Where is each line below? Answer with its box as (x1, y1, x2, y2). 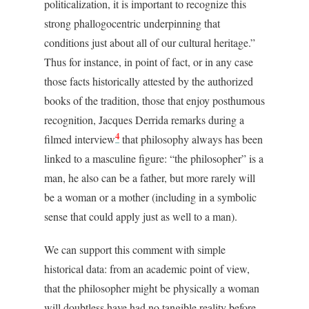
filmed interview (44, 132, 115, 146)
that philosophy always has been (119, 132, 263, 146)
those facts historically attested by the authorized (44, 74, 253, 88)
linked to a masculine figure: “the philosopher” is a (44, 151, 263, 166)
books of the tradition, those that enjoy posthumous (44, 93, 265, 108)
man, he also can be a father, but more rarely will (44, 170, 255, 185)
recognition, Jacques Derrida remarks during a (44, 112, 244, 127)
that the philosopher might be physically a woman (44, 281, 259, 295)
